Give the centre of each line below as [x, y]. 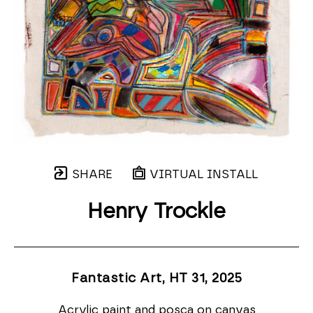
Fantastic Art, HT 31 [138, 278]
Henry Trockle [156, 211]
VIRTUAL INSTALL [202, 174]
